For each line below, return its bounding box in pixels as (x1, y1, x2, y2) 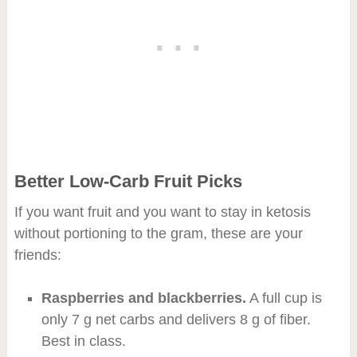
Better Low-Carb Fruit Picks (14, 171, 242, 192)
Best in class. (41, 333, 126, 350)
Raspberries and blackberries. (41, 290, 246, 307)
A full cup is (245, 290, 322, 307)
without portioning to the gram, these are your (14, 226, 303, 242)
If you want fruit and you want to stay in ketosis (14, 204, 311, 221)
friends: (14, 247, 61, 264)
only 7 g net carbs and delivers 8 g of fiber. (41, 312, 311, 328)
